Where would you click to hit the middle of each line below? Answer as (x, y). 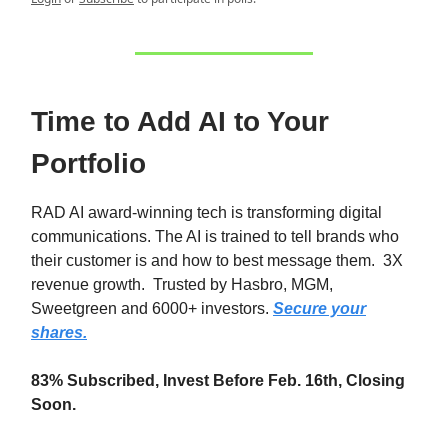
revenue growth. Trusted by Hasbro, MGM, (182, 284)
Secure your (319, 308)
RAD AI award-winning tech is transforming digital (206, 212)
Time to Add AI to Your (180, 121)
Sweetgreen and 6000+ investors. (152, 308)
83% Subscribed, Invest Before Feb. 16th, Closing (218, 380)
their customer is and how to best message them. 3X (217, 260)
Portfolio (88, 163)
